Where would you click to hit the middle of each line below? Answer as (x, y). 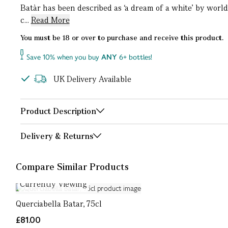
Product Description (58, 111)
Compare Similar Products (72, 167)
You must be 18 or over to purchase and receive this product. (122, 38)
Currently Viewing (53, 184)
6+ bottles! (134, 57)
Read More (50, 20)
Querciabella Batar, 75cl (59, 204)
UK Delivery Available (92, 79)
